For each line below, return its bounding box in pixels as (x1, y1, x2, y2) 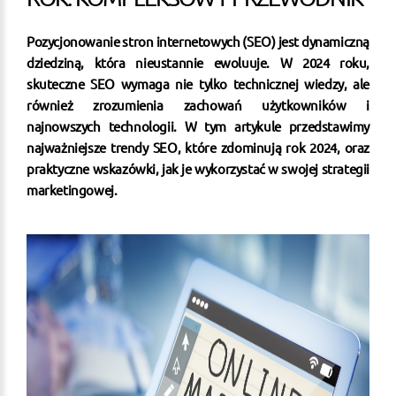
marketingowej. (27, 180, 118, 198)
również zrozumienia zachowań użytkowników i (27, 95, 369, 113)
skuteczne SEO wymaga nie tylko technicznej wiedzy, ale (27, 74, 369, 92)
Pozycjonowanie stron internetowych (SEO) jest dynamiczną (27, 32, 369, 49)
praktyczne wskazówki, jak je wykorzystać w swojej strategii (27, 159, 369, 177)
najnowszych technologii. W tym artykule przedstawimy (27, 117, 369, 134)
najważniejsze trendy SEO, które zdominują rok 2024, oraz (27, 138, 369, 156)
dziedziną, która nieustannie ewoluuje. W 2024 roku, (27, 53, 369, 71)
